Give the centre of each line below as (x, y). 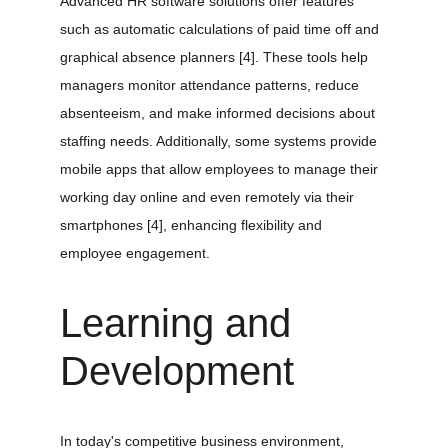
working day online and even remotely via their (209, 197)
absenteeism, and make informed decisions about (219, 113)
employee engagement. (135, 253)
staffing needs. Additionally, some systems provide (220, 141)
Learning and (181, 323)
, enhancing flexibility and (244, 225)
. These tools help (313, 57)
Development (177, 371)
